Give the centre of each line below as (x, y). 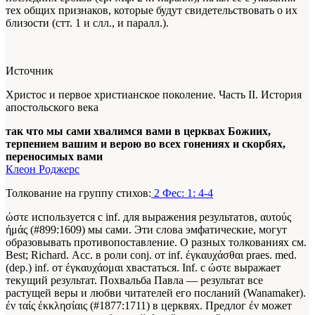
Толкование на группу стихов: (78, 193)
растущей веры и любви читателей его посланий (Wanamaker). (156, 293)
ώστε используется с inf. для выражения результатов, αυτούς (148, 217)
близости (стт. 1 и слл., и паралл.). (87, 23)
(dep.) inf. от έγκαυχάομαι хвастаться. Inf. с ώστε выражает (143, 268)
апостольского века (52, 108)
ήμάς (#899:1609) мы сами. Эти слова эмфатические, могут (146, 230)
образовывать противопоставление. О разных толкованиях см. (156, 243)
